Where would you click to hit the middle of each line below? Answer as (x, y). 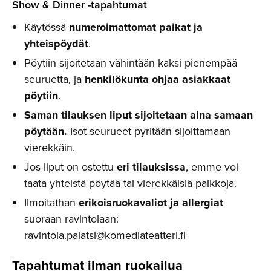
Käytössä (47, 27)
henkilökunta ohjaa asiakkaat (158, 79)
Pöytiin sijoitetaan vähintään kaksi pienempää (131, 63)
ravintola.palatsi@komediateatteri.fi (105, 235)
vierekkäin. (50, 147)
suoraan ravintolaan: (71, 219)
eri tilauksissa (151, 167)
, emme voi (212, 167)
